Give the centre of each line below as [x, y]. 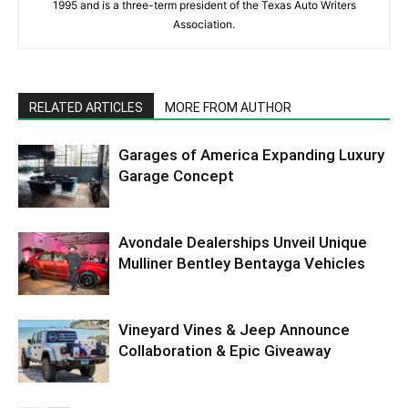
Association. [204, 24]
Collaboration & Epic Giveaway [224, 350]
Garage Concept [176, 175]
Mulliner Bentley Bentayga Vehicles [242, 263]
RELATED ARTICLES [86, 107]
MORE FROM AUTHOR [228, 107]
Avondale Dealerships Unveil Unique [243, 242]
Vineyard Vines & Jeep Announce [234, 329]
